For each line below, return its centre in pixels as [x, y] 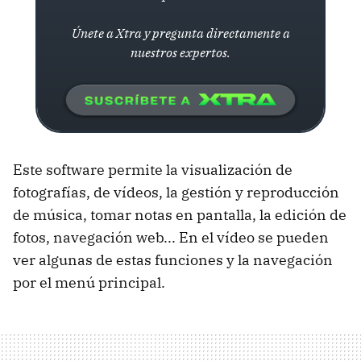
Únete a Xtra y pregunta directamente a [180, 33]
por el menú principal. [89, 282]
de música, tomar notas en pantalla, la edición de [180, 215]
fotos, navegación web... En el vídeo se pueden [171, 237]
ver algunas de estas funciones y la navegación [173, 260]
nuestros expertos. [180, 52]
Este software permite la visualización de [153, 170]
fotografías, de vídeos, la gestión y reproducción [176, 192]
